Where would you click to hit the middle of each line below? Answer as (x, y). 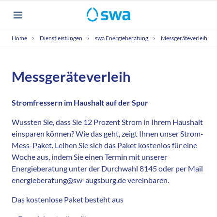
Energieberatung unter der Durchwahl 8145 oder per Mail (107, 168)
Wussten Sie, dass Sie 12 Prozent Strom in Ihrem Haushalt (107, 122)
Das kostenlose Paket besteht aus (68, 199)
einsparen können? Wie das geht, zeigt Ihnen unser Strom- (108, 133)
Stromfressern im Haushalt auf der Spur (80, 102)
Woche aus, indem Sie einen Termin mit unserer (89, 156)
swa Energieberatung (122, 38)
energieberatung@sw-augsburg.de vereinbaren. (90, 180)
